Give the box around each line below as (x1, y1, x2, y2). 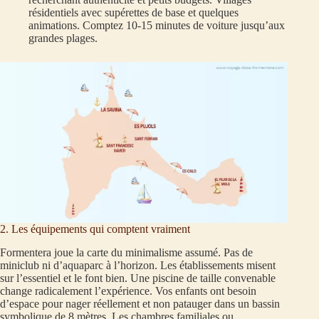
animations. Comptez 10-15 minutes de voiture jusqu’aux (28, 19, 285, 32)
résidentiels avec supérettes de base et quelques (28, 6, 239, 19)
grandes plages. (28, 32, 98, 45)
